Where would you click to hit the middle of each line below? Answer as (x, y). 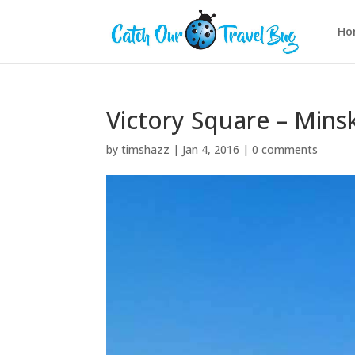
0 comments (285, 149)
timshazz (146, 149)
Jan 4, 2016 (211, 149)
